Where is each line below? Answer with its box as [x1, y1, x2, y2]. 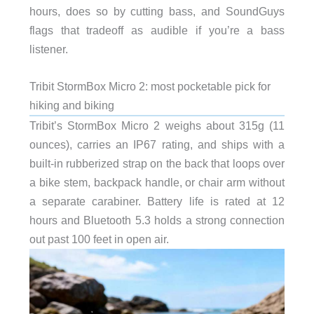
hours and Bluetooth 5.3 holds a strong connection [29, 214, 285, 227]
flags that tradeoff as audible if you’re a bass [29, 24, 285, 37]
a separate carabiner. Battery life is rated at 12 [29, 195, 285, 208]
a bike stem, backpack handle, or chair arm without [29, 176, 285, 189]
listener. [29, 43, 68, 56]
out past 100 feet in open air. [29, 233, 169, 246]
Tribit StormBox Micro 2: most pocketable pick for [29, 80, 271, 93]
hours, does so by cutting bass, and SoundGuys [29, 5, 285, 18]
